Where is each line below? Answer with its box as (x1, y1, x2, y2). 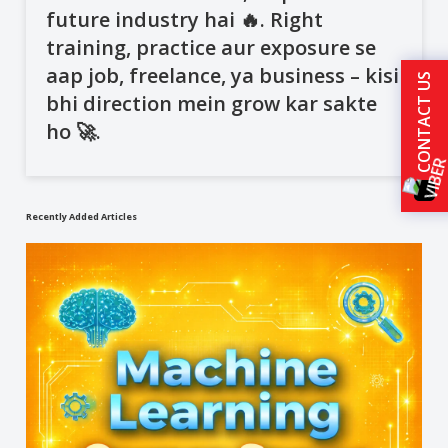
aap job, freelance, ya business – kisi (46, 61, 400, 89)
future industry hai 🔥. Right (46, 5, 324, 33)
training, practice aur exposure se (46, 33, 377, 61)
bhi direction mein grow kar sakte (46, 89, 378, 117)
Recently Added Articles (26, 209, 138, 223)
